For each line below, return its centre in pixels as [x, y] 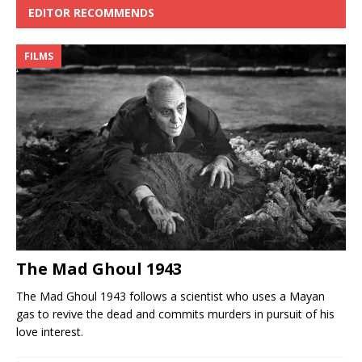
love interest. [50, 331]
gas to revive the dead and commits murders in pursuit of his [175, 314]
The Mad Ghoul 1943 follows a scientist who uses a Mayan [170, 296]
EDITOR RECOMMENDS [91, 13]
